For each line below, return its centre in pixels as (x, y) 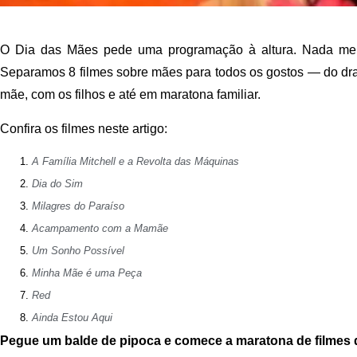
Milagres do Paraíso (78, 206)
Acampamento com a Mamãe (100, 229)
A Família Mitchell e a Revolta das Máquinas (135, 162)
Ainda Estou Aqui (72, 318)
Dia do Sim (57, 184)
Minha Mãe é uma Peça (87, 273)
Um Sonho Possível (78, 251)
